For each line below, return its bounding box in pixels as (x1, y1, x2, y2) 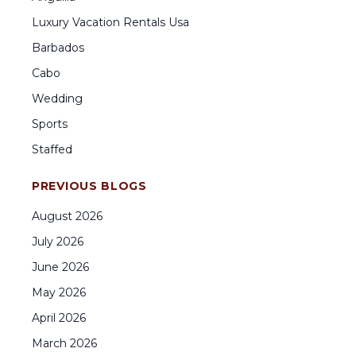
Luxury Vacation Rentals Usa (32, 15, 189, 29)
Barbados (32, 41, 84, 55)
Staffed (32, 142, 72, 157)
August (32, 209, 72, 223)
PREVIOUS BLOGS (32, 179, 147, 193)
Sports (32, 117, 68, 131)
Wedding (32, 91, 83, 106)
